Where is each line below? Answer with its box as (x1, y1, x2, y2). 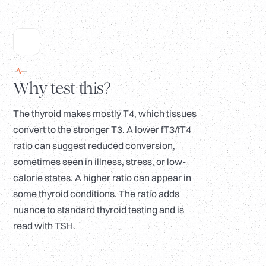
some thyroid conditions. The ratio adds (13, 188, 179, 200)
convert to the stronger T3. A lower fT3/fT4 (13, 123, 191, 136)
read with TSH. (13, 220, 75, 232)
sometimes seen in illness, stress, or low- (13, 156, 186, 168)
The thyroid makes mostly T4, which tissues (13, 107, 197, 120)
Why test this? (13, 78, 111, 99)
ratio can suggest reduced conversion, (13, 140, 175, 152)
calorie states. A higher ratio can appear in (13, 172, 191, 184)
